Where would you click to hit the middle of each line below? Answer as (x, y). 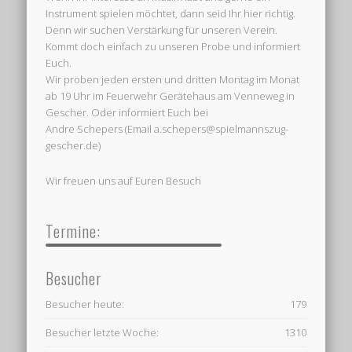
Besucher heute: (85, 304)
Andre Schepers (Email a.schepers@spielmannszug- (167, 129)
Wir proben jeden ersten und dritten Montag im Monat (173, 80)
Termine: (73, 231)
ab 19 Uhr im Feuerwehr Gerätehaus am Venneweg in (170, 96)
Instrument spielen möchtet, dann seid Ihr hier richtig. (171, 14)
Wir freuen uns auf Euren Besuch (124, 181)
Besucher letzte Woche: (103, 332)
